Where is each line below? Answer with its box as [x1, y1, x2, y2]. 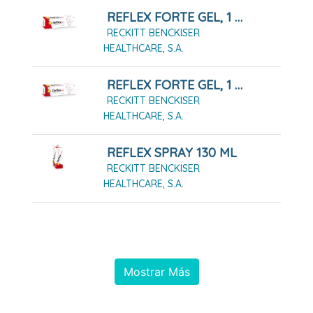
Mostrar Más [123, 264, 190, 279]
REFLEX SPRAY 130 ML [106, 144, 237, 161]
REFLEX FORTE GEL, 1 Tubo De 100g [234, 8, 242, 25]
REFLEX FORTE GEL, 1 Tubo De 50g [234, 76, 242, 93]
